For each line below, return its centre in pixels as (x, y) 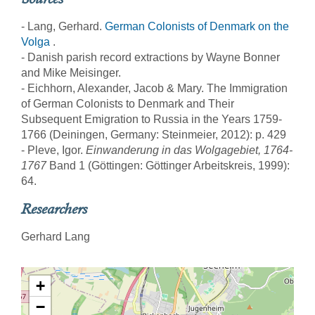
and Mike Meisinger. (72, 73)
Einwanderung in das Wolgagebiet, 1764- (189, 150)
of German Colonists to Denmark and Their (128, 104)
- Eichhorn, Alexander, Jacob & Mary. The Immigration (154, 88)
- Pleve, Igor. (53, 150)
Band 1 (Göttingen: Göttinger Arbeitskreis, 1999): (168, 166)
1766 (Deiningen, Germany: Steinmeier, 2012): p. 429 (155, 135)
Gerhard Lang (56, 237)
